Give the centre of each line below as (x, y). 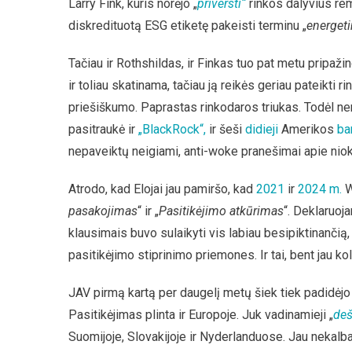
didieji (262, 129)
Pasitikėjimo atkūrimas (221, 211)
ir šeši (225, 129)
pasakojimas (103, 211)
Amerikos (308, 129)
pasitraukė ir (103, 129)
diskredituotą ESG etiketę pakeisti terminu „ (187, 26)
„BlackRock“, (172, 129)
